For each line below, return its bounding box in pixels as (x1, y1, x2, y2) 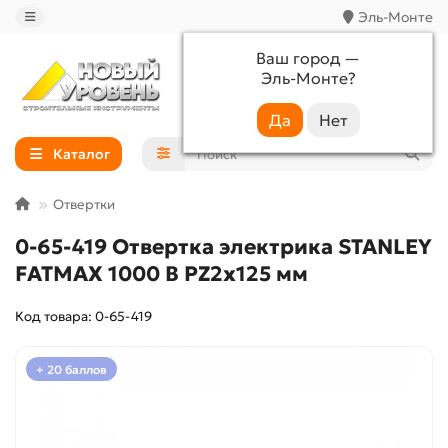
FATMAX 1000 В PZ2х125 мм (15, 261, 308, 288)
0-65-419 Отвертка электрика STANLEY (15, 234, 432, 261)
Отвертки (53, 196, 115, 214)
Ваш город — (256, 48, 360, 68)
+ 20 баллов (36, 361, 107, 377)
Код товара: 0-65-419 (15, 308, 152, 326)
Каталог (52, 145, 110, 164)
